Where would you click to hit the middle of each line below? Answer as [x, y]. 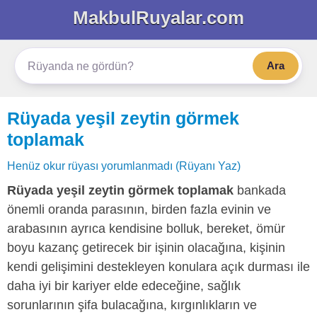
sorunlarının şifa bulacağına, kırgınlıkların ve [132, 305]
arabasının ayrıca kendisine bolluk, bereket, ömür [146, 229]
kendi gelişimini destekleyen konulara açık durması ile [158, 267]
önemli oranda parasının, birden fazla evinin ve [139, 209]
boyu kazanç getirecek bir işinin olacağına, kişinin [146, 248]
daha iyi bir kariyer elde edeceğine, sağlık [124, 286]
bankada [260, 190]
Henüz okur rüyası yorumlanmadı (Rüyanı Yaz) [124, 166]
